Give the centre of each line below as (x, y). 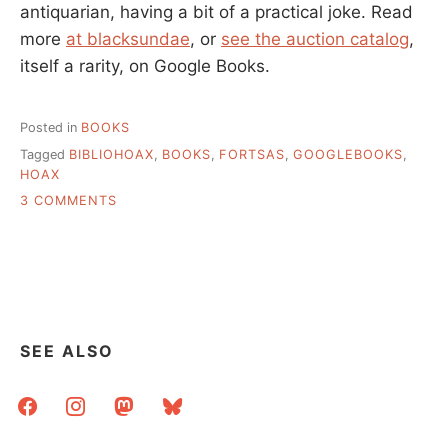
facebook (45, 400)
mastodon (143, 400)
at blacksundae (128, 39)
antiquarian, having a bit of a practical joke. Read (216, 12)
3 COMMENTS (68, 201)
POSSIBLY (150, 220)
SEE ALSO (67, 351)
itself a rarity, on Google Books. (145, 66)
